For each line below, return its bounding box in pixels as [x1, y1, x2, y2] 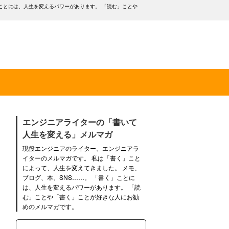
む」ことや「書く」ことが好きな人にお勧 [22, 192, 139, 201]
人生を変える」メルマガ [22, 128, 112, 140]
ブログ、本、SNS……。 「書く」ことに [22, 172, 135, 181]
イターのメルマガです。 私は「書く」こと [22, 153, 141, 162]
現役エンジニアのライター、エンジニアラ [22, 143, 139, 152]
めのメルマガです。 [22, 201, 78, 211]
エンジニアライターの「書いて [22, 116, 137, 128]
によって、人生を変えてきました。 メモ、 [22, 163, 141, 172]
